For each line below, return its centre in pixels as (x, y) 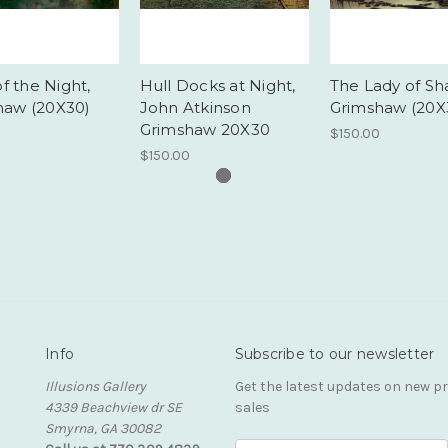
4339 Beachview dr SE (113, 407)
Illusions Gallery (95, 386)
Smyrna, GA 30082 (103, 428)
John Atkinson (195, 107)
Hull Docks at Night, (217, 85)
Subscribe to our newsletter (334, 353)
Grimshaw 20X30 (204, 129)
